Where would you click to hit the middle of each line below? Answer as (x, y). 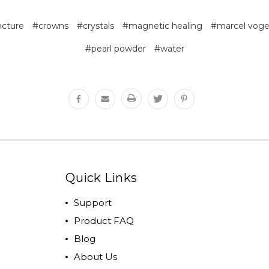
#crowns (50, 26)
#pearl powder (115, 48)
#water (169, 48)
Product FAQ (104, 220)
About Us (96, 256)
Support (93, 202)
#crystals (95, 26)
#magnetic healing (162, 26)
